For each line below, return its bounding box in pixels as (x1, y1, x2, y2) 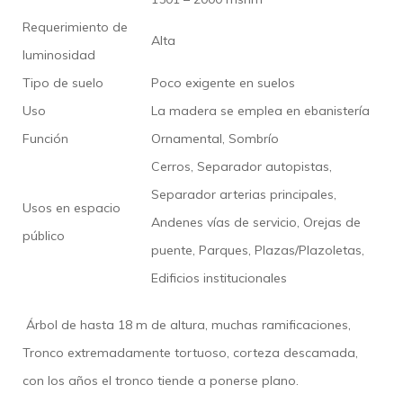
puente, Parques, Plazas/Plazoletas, (151, 241, 364, 258)
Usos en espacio (22, 199, 121, 216)
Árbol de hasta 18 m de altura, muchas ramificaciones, (26, 316, 351, 333)
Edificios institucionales (151, 269, 287, 286)
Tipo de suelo (22, 74, 103, 91)
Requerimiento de (22, 18, 128, 35)
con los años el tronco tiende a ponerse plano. (22, 372, 299, 389)
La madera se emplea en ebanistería (151, 102, 370, 119)
